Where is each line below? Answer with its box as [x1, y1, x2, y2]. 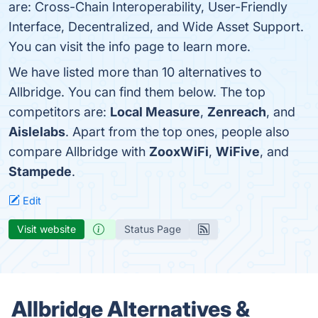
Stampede [9, 164, 72, 179]
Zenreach [207, 104, 266, 119]
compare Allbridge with [9, 144, 149, 159]
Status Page [124, 223, 181, 235]
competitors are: [9, 104, 110, 119]
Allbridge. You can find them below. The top [9, 84, 265, 99]
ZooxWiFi [149, 144, 209, 159]
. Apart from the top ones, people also [65, 124, 290, 139]
